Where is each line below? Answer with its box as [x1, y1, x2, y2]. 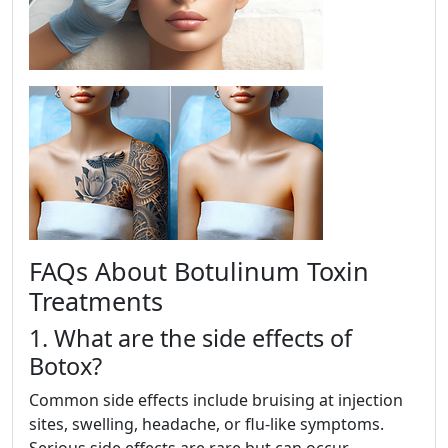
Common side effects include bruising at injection [29, 389, 403, 412]
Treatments [29, 284, 163, 319]
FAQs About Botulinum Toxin [29, 254, 369, 289]
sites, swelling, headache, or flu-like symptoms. [29, 413, 384, 436]
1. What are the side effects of [29, 322, 352, 355]
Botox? [29, 350, 102, 383]
